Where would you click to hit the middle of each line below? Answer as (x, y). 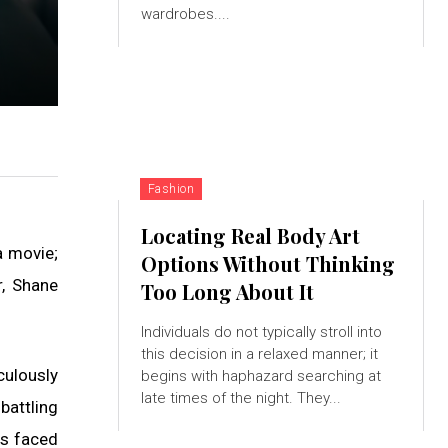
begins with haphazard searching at (260, 376)
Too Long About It (227, 292)
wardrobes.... (185, 14)
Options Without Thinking (267, 264)
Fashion (171, 189)
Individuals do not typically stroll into (261, 332)
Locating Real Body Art (250, 236)
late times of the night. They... (240, 398)
